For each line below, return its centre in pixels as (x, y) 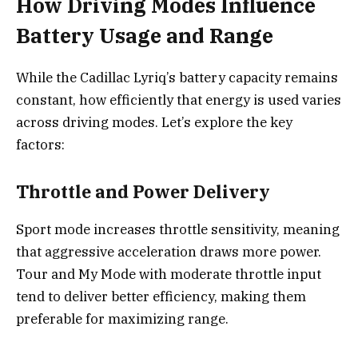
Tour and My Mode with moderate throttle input (169, 274)
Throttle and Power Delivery (143, 192)
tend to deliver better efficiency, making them (161, 296)
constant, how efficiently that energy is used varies (179, 99)
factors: (40, 144)
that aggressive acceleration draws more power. (169, 251)
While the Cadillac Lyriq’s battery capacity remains (177, 77)
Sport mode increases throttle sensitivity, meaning (178, 229)
